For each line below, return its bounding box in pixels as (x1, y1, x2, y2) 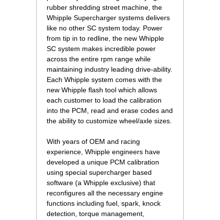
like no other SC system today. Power (47, 24, 163, 32)
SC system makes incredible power (47, 45, 156, 53)
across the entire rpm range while (47, 55, 151, 63)
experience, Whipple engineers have (47, 148, 160, 156)
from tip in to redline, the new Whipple (47, 34, 164, 43)
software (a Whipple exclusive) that (47, 179, 155, 187)
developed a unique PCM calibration (47, 158, 159, 166)
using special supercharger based (47, 168, 152, 177)
